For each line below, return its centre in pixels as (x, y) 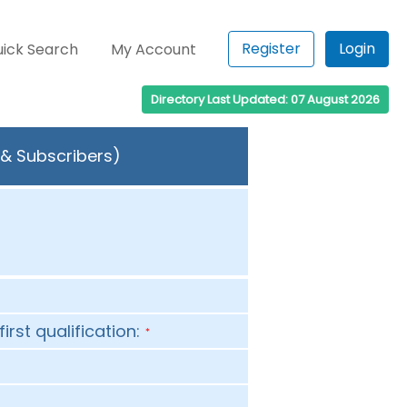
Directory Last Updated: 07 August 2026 (265, 99)
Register (271, 49)
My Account (154, 50)
